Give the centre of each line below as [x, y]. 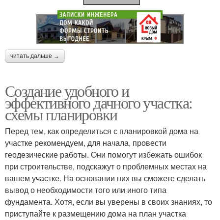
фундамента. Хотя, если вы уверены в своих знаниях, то [109, 202]
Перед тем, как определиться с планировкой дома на [102, 131]
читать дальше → [35, 56]
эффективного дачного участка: [99, 103]
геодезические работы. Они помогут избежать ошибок [103, 155]
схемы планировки [61, 114]
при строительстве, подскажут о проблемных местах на [106, 166]
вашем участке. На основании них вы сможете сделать [105, 178]
